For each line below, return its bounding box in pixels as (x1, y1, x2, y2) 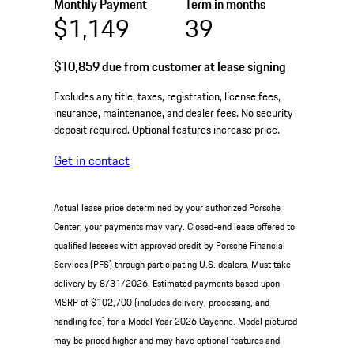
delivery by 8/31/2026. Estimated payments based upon (53, 276, 280, 292)
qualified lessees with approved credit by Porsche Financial (53, 238, 285, 254)
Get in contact (53, 151, 130, 171)
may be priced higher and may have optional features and (53, 333, 280, 348)
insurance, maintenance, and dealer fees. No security (53, 104, 292, 122)
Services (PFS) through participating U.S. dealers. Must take (53, 257, 291, 273)
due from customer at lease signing (99, 57, 286, 77)
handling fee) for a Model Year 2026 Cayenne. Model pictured (53, 314, 297, 330)
